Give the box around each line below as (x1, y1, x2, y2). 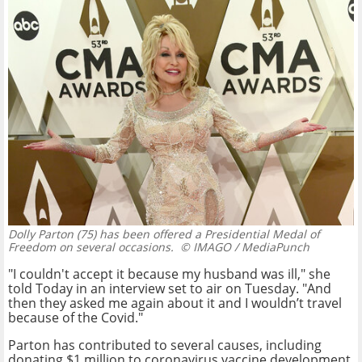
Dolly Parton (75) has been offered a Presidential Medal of (8, 225, 320, 242)
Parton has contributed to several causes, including (8, 335, 322, 354)
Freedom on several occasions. (8, 238, 174, 255)
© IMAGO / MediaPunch (174, 238, 309, 255)
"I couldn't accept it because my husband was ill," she (8, 264, 330, 283)
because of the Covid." (8, 308, 143, 326)
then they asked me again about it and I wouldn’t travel (8, 293, 342, 312)
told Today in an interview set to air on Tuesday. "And (8, 279, 331, 297)
